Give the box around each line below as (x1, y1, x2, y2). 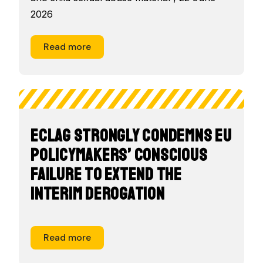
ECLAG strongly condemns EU (31, 124, 232, 147)
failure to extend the (31, 163, 182, 186)
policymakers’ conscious (31, 143, 208, 166)
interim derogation (31, 182, 165, 205)
